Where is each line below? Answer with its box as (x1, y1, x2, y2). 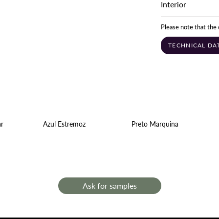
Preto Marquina (131, 120, 178, 128)
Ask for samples (82, 181, 137, 190)
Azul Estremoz (43, 120, 86, 128)
